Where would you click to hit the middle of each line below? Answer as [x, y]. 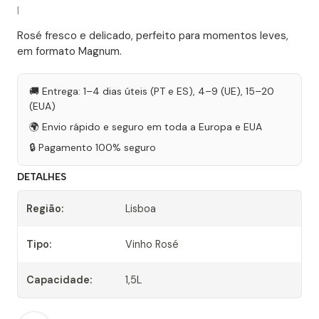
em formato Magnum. [69, 52]
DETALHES [42, 177]
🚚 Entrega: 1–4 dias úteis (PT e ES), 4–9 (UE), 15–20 [152, 91]
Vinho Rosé [152, 245]
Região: [45, 209]
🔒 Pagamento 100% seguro [93, 148]
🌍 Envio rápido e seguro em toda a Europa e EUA [146, 127]
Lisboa [141, 209]
